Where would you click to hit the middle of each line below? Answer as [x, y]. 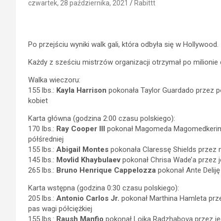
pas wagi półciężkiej [60, 209]
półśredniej [46, 139]
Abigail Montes [82, 149]
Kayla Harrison [81, 90]
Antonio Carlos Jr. [88, 198]
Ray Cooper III [81, 129]
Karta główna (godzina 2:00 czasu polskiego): [102, 118]
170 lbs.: [42, 129]
